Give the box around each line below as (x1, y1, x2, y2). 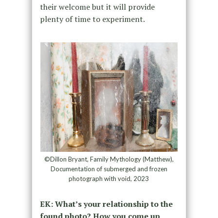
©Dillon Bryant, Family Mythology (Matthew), (44, 155, 174, 163)
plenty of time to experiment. (39, 14, 145, 25)
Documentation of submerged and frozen (50, 165, 167, 173)
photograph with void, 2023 (69, 175, 149, 183)
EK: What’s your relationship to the (39, 199, 173, 210)
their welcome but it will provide (39, 1, 155, 13)
